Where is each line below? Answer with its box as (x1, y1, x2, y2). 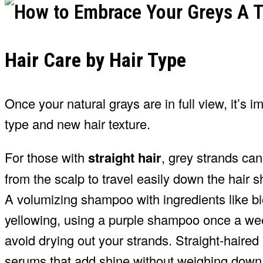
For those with (5, 147, 88, 166)
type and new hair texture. (5, 114, 150, 133)
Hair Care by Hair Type (5, 48, 186, 72)
